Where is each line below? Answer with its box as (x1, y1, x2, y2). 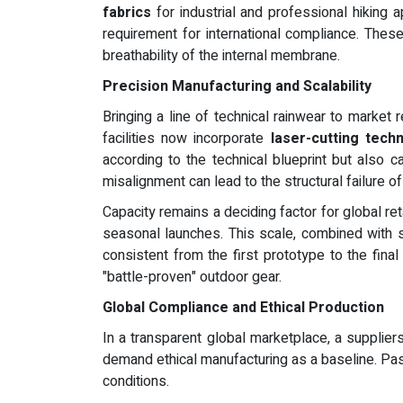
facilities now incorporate (103, 128, 271, 149)
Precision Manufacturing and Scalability (103, 76, 372, 97)
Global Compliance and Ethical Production (103, 297, 384, 318)
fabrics (103, 2, 151, 23)
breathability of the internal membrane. (103, 45, 340, 67)
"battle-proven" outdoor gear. (103, 266, 282, 288)
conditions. (103, 371, 169, 392)
